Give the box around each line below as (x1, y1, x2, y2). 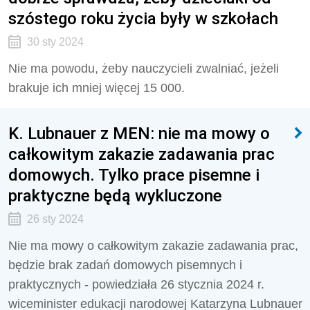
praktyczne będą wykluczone (8, 185, 222, 206)
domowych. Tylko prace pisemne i (8, 165, 259, 185)
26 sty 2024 (26, 213, 84, 225)
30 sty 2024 (26, 36, 84, 48)
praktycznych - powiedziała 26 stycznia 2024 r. (8, 277, 264, 291)
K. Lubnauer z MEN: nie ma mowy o (8, 123, 270, 143)
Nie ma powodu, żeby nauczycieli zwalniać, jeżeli (8, 62, 279, 75)
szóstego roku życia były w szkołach (8, 8, 278, 28)
